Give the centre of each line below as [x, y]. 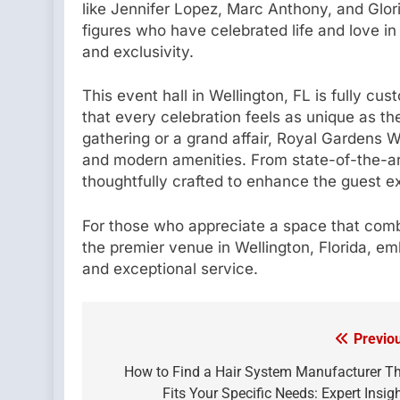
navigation [149, 376]
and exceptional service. [170, 268]
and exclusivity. [138, 51]
